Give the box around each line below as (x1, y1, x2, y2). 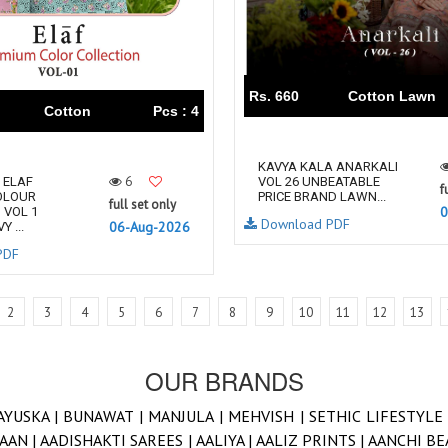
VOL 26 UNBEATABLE (258, 174, 380, 189)
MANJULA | (148, 406, 229, 426)
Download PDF (257, 215, 350, 233)
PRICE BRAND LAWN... (258, 189, 386, 204)
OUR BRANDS (144, 363, 304, 398)
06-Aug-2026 (109, 218, 190, 236)
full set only (109, 196, 176, 213)
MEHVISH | (228, 406, 310, 426)
